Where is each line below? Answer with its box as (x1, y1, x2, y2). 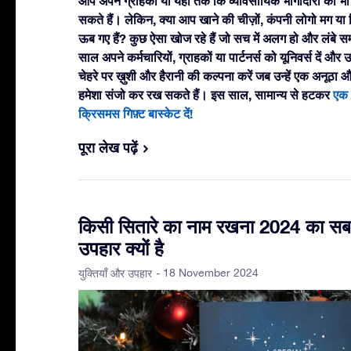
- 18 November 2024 (156, 266, 259, 279)
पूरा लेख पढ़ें (78, 138, 138, 156)
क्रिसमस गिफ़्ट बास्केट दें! (78, 105, 193, 121)
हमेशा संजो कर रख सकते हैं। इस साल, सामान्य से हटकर (78, 86, 333, 102)
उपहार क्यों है (78, 237, 164, 259)
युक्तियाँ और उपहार (78, 266, 152, 280)
